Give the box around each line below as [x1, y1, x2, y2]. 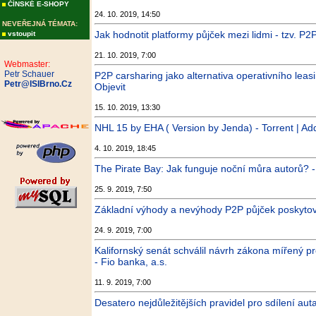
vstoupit [8, 30, 35, 37]
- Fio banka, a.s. [95, 256, 167, 267]
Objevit [95, 81, 126, 92]
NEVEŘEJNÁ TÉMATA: [2, 20, 78, 28]
